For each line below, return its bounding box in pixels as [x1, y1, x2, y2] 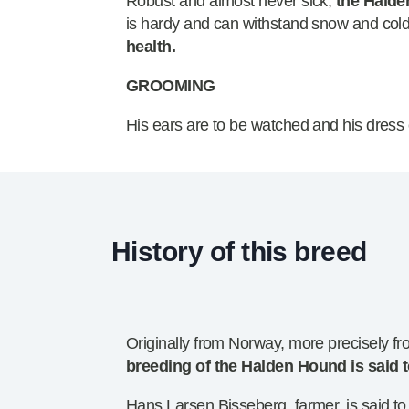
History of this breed [111, 236, 367, 267]
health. [126, 37, 176, 57]
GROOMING [126, 77, 215, 96]
